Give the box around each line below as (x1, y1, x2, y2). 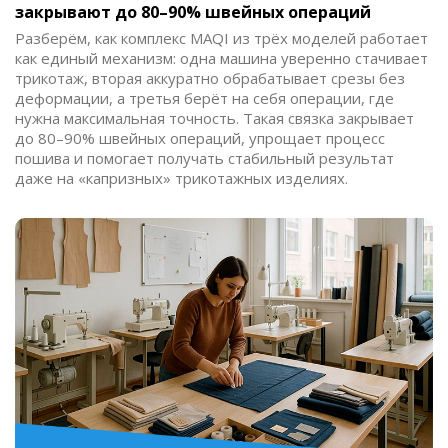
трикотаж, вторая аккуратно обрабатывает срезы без (15, 68, 405, 89)
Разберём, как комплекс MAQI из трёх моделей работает (15, 28, 428, 49)
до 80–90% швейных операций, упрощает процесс (15, 128, 385, 149)
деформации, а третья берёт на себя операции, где (15, 88, 394, 109)
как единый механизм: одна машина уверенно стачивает (15, 48, 428, 69)
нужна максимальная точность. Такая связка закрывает (15, 108, 414, 129)
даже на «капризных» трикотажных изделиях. (15, 168, 348, 189)
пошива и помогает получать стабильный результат (15, 148, 394, 169)
